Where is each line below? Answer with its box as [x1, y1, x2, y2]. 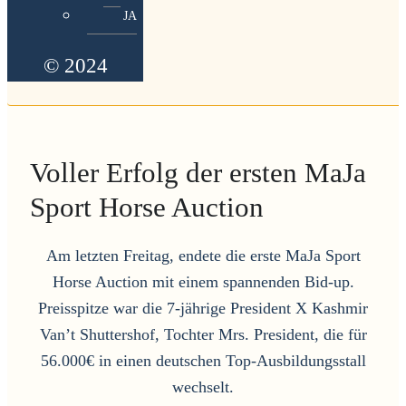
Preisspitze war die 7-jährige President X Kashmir [38, 299, 368, 318]
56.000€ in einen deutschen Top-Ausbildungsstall [40, 352, 366, 371]
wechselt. [172, 378, 234, 397]
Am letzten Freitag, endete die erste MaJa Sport [45, 246, 361, 266]
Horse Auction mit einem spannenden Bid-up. [52, 273, 354, 292]
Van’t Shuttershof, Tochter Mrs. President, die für [39, 325, 367, 344]
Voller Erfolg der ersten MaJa [30, 158, 366, 189]
